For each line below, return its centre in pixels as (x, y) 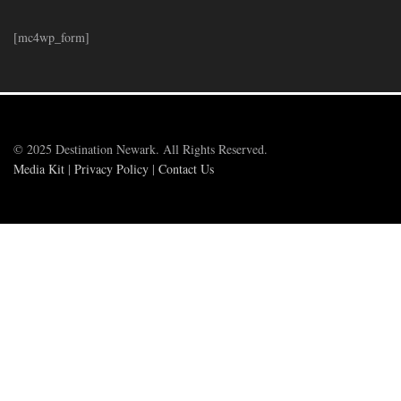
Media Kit (39, 169)
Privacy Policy (111, 169)
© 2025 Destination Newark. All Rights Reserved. (141, 149)
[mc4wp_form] (51, 38)
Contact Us (186, 169)
